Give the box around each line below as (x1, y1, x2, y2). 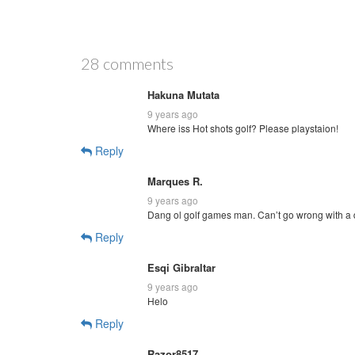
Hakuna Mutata (147, 86, 219, 102)
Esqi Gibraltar (147, 259, 216, 275)
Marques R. (147, 173, 203, 189)
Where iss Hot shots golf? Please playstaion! (147, 120, 338, 135)
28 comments (81, 53, 174, 73)
